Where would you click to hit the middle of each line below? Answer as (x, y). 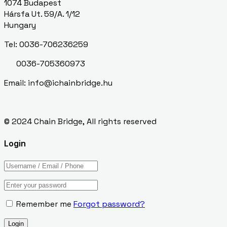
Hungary (20, 25)
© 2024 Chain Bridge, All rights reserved (80, 122)
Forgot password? (109, 204)
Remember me (43, 204)
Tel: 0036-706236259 (46, 45)
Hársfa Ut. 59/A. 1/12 (42, 14)
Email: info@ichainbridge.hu (58, 83)
